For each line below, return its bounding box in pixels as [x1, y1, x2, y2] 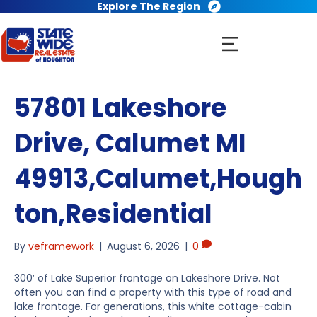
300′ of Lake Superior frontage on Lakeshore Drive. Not [14, 271, 280, 286]
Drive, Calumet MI [14, 125, 246, 162]
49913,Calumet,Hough [14, 161, 302, 197]
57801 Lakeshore [14, 90, 226, 127]
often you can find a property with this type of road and [14, 285, 292, 300]
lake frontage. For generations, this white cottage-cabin [14, 299, 292, 314]
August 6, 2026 [107, 239, 180, 254]
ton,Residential [14, 196, 212, 233]
